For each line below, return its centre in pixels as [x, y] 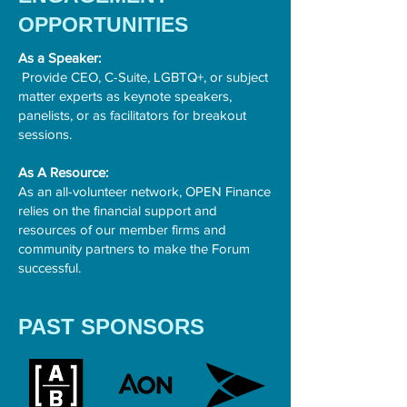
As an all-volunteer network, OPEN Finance [144, 191]
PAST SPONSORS [111, 327]
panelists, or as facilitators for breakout [132, 115]
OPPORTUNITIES [103, 25]
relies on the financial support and [118, 210]
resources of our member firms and [122, 229]
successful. [50, 268]
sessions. [45, 134]
